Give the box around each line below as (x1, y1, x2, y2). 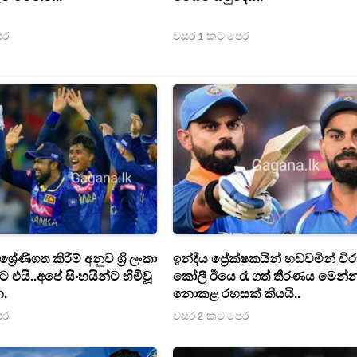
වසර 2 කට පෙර (173, 309, 249, 324)
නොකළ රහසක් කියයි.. (173, 286, 301, 303)
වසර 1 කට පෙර (173, 29, 249, 44)
